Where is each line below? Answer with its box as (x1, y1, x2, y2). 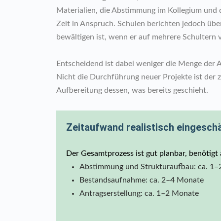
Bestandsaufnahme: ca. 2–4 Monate (79, 176, 204, 184)
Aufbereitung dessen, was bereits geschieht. (56, 86, 208, 94)
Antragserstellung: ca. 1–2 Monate (79, 189, 199, 197)
